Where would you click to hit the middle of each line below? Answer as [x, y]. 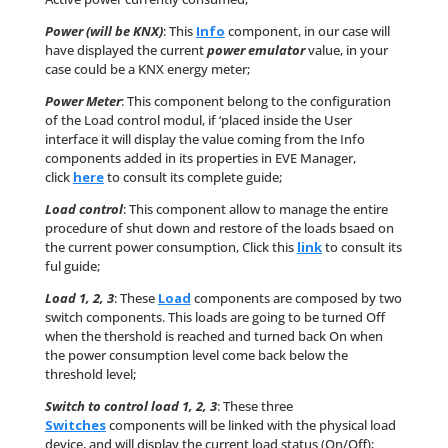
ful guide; [72, 266]
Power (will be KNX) [103, 31]
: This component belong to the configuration [255, 101]
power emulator [255, 50]
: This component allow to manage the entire [255, 209]
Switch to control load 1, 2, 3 [130, 406]
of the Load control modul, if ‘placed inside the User [198, 120]
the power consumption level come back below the [196, 355]
